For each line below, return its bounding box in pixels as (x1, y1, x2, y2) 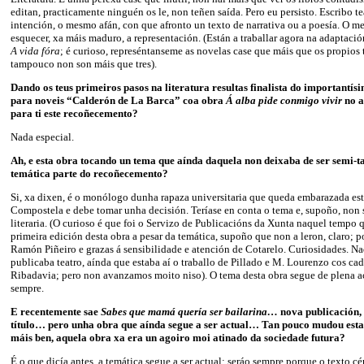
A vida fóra (11, 44, 60, 57)
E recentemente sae (11, 305, 101, 318)
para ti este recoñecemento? (11, 106, 138, 119)
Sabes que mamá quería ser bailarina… (101, 305, 280, 318)
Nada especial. (11, 130, 74, 143)
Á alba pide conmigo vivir (226, 93, 344, 106)
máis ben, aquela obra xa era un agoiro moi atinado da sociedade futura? (11, 331, 345, 344)
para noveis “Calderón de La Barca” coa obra (11, 93, 226, 106)
